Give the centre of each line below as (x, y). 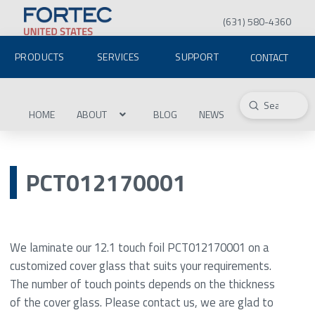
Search (254, 113)
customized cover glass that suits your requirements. (141, 266)
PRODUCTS (40, 57)
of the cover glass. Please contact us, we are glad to (142, 302)
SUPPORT (197, 57)
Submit (267, 104)
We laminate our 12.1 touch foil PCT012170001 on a (140, 247)
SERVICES (118, 57)
